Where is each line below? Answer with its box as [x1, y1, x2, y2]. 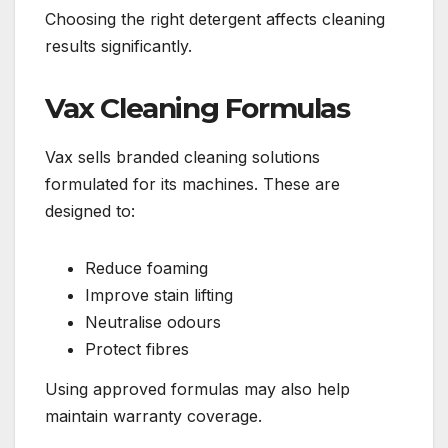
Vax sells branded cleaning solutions [45, 146, 320, 167]
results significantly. [45, 36, 192, 56]
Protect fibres [85, 338, 189, 359]
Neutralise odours [85, 311, 221, 332]
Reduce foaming [85, 257, 208, 278]
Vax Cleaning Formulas [45, 91, 350, 125]
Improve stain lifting [85, 284, 233, 305]
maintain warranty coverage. [45, 405, 262, 426]
